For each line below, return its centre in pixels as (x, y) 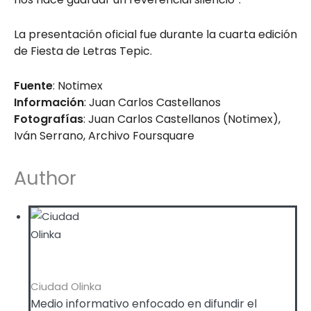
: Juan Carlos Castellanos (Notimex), (182, 119)
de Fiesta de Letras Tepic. (83, 51)
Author (45, 178)
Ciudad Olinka (66, 286)
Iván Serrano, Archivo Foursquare (104, 135)
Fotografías (49, 119)
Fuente (33, 85)
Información (49, 102)
